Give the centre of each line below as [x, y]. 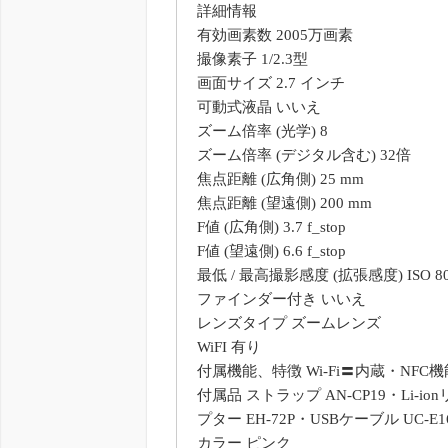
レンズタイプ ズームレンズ [288, 322]
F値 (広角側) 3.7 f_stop [271, 226]
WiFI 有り [228, 346]
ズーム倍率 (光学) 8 [262, 130]
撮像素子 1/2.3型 [252, 58]
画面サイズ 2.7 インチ [270, 82]
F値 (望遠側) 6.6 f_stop [271, 250]
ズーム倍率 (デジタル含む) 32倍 [303, 154]
